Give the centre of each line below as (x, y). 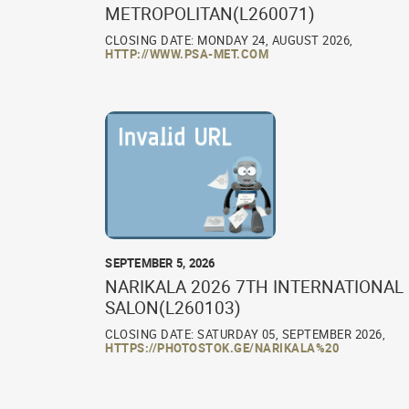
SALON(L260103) (173, 308)
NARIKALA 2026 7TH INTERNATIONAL (255, 287)
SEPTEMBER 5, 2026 (160, 263)
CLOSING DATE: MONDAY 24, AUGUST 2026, (229, 41)
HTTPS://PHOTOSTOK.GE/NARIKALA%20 (222, 348)
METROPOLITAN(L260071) (210, 14)
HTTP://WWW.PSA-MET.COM (187, 54)
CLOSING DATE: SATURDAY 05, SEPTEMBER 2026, (246, 335)
